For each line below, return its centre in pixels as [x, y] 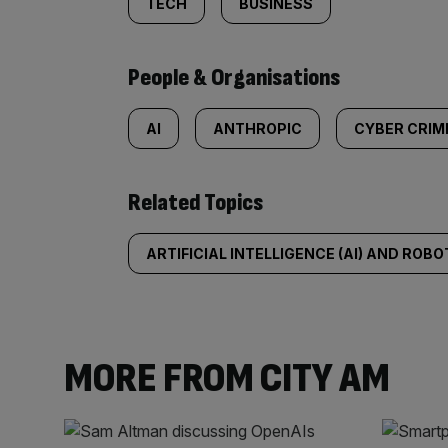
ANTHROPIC [257, 128]
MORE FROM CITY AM [227, 378]
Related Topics [195, 202]
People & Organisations [234, 77]
